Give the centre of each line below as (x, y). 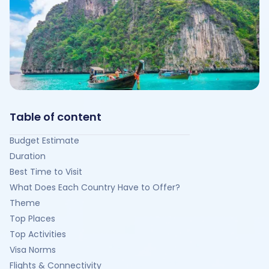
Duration (28, 156)
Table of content (56, 117)
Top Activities (38, 234)
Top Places (32, 219)
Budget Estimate (44, 141)
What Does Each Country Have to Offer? (95, 187)
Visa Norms (33, 250)
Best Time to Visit (46, 172)
